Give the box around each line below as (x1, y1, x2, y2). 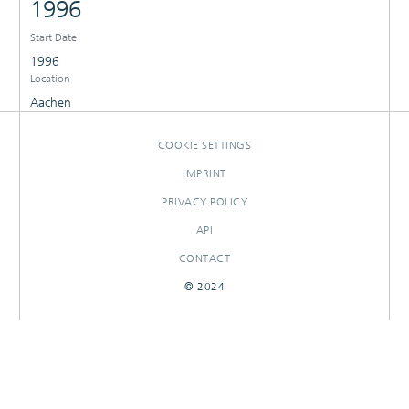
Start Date (29, 30, 77, 44)
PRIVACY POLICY (162, 194, 247, 208)
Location (29, 71, 70, 85)
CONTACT (178, 251, 231, 265)
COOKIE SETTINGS (157, 138, 252, 152)
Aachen (29, 94, 71, 110)
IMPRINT (183, 166, 226, 180)
